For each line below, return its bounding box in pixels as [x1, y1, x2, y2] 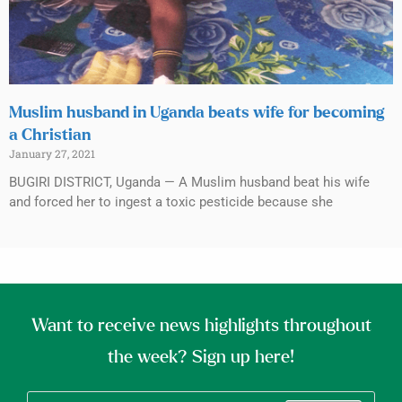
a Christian [9, 127, 91, 144]
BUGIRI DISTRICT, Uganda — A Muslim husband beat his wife [9, 173, 370, 190]
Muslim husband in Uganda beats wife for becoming [9, 104, 384, 121]
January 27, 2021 [9, 145, 95, 161]
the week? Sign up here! [108, 347, 294, 366]
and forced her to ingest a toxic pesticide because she [9, 193, 333, 210]
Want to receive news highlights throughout [31, 316, 371, 335]
